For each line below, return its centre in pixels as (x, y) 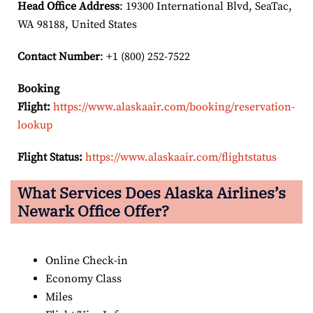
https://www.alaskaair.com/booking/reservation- (174, 107)
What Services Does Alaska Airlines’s (152, 192)
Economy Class (83, 278)
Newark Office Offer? (93, 210)
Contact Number (59, 56)
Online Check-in (87, 260)
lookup (35, 125)
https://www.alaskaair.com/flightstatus (181, 157)
